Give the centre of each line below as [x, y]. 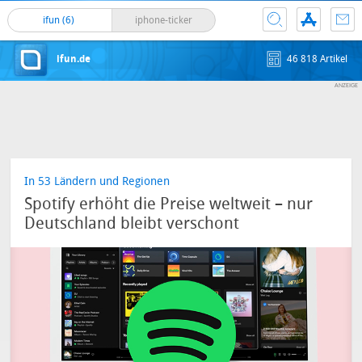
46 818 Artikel [318, 59]
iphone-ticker [163, 20]
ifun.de [73, 59]
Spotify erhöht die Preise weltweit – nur [169, 204]
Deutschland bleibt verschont [132, 223]
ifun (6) [59, 20]
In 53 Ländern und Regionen [97, 181]
